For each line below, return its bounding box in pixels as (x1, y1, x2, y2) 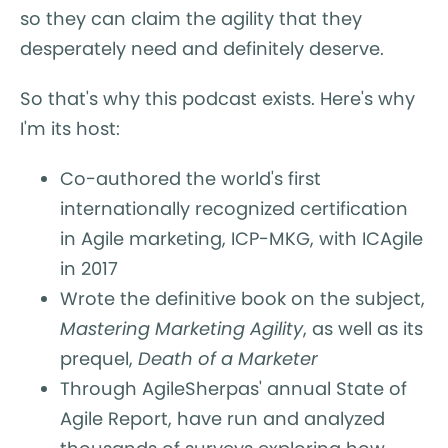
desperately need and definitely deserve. (20, 35, 389, 61)
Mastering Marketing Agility (60, 315, 303, 341)
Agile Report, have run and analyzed (60, 405, 385, 431)
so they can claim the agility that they (20, 5, 362, 31)
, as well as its (303, 315, 423, 341)
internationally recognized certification (60, 195, 408, 221)
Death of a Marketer (138, 345, 318, 371)
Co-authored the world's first (60, 165, 321, 191)
